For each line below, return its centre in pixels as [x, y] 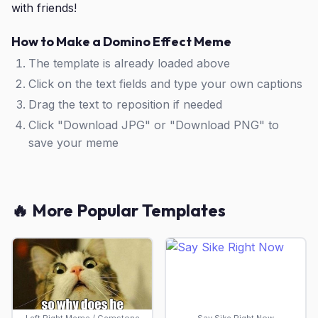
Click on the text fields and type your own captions [165, 84]
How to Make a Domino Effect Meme [121, 42]
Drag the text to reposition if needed [125, 104]
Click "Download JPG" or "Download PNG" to [154, 125]
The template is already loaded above [129, 63]
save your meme [73, 143]
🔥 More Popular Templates [119, 210]
